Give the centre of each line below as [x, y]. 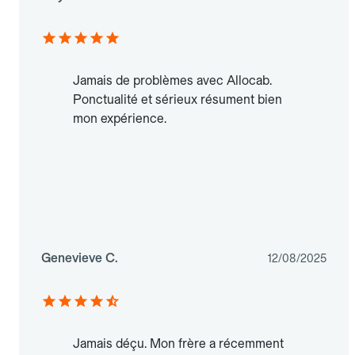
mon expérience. [120, 118]
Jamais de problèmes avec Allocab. [172, 80]
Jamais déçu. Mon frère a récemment [178, 343]
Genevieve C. [80, 258]
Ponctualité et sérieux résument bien [177, 99]
